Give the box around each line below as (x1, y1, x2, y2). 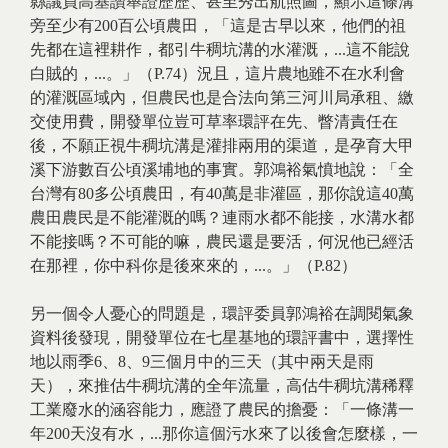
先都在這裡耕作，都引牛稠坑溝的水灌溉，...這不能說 (30, 41, 410, 58)
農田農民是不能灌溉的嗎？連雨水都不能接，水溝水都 (30, 209, 414, 226)
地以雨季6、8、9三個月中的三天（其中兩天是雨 (30, 353, 374, 370)
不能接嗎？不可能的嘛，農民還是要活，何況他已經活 (30, 233, 414, 250)
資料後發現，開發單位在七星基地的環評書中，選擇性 (30, 329, 414, 346)
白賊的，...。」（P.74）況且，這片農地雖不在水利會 (30, 65, 405, 82)
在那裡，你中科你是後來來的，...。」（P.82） (30, 257, 357, 274)
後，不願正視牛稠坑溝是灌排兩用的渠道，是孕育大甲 (30, 137, 414, 154)
